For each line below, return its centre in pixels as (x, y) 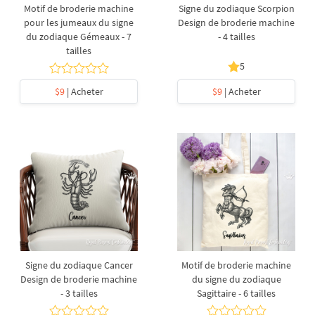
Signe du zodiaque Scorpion (236, 8)
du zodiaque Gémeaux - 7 (79, 37)
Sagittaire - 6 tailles (236, 293)
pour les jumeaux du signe (79, 22)
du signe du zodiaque (236, 279)
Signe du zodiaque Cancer (79, 265)
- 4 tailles (236, 37)
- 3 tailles (79, 293)
